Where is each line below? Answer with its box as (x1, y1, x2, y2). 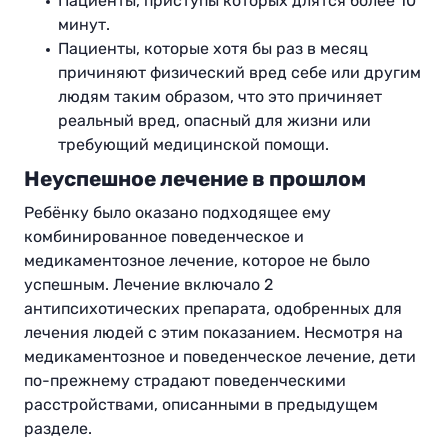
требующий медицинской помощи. (58, 135, 329, 155)
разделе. (24, 419, 92, 439)
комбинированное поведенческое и (24, 227, 304, 247)
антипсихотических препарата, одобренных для (24, 299, 402, 319)
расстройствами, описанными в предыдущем (24, 395, 378, 415)
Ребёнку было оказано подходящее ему (24, 203, 331, 223)
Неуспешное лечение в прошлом (24, 167, 366, 192)
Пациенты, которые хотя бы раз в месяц (58, 39, 368, 59)
